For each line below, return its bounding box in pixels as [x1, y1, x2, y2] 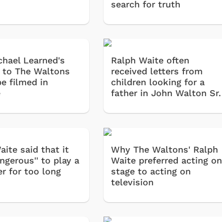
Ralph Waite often [111, 55, 190, 66]
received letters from [111, 66, 203, 77]
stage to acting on [111, 166, 191, 176]
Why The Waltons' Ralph [111, 144, 219, 155]
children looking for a [111, 77, 205, 88]
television [111, 176, 154, 187]
